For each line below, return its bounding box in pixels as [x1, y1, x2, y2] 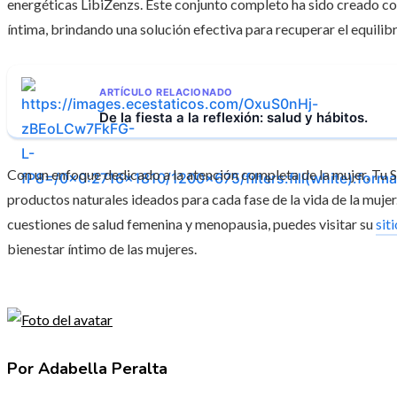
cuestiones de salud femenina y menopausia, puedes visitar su [7, 215, 376, 233]
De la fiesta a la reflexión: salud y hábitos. [99, 108, 368, 126]
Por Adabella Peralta [7, 358, 167, 380]
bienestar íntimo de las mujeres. [7, 240, 197, 258]
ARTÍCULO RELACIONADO [99, 85, 233, 98]
